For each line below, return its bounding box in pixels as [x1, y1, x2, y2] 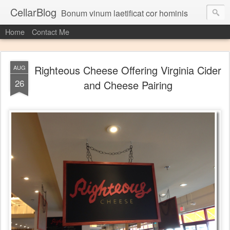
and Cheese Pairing [83, 78, 172, 92]
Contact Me [32, 26, 69, 37]
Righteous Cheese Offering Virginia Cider [34, 63, 221, 78]
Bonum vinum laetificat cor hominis [61, 7, 188, 19]
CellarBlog [10, 5, 56, 20]
